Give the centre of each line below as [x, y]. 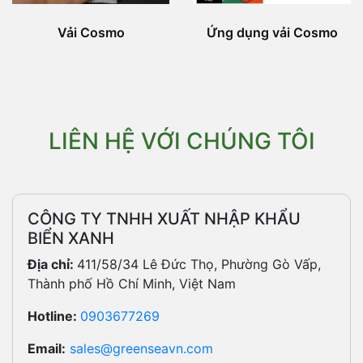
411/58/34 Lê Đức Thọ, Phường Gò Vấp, [199, 265]
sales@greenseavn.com [141, 349]
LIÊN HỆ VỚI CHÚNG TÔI [181, 141]
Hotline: [54, 316]
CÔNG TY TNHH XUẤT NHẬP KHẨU [164, 219]
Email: [47, 349]
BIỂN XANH [71, 239]
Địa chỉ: [52, 265]
